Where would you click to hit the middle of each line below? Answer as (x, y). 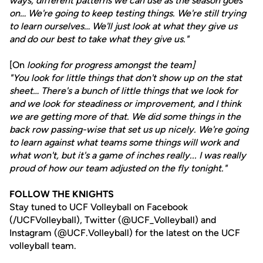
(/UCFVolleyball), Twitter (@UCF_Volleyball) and (113, 220)
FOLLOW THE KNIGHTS (62, 194)
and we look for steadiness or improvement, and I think (125, 104)
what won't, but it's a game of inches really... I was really (128, 155)
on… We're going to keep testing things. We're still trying (128, 13)
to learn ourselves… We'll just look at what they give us (123, 26)
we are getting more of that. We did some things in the (125, 117)
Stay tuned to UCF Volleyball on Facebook (99, 207)
